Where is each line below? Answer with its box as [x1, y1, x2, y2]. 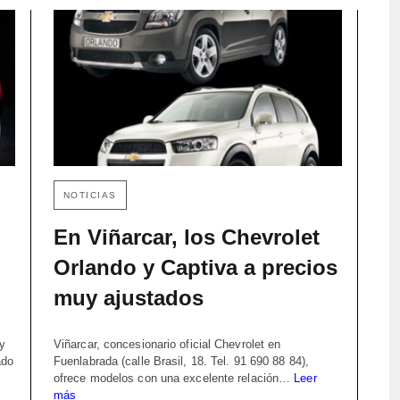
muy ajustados [53, 286, 204, 311]
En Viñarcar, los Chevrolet [53, 225, 320, 250]
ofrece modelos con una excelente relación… [53, 371, 295, 386]
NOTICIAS [62, 190, 117, 201]
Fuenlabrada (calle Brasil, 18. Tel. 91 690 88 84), [53, 354, 309, 369]
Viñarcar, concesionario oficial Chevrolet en [53, 337, 281, 352]
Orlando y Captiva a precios [53, 255, 337, 280]
